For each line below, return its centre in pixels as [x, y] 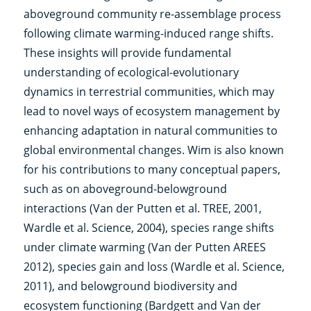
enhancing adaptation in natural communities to [150, 130]
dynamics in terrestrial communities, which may [149, 91]
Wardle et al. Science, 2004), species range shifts [149, 227]
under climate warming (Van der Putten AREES [144, 247]
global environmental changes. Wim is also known [153, 150]
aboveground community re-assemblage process [152, 14]
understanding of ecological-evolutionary [131, 72]
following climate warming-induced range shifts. [148, 33]
